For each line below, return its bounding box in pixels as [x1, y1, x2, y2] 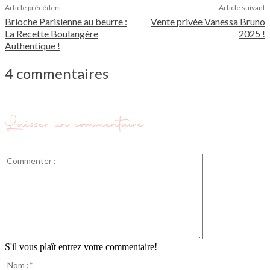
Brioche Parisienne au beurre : [5, 16, 127, 28]
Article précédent [5, 3, 61, 13]
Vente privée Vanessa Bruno [150, 16, 265, 28]
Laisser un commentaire [5, 111, 144, 136]
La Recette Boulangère [5, 28, 98, 40]
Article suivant [218, 3, 265, 13]
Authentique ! [5, 40, 60, 52]
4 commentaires [5, 64, 108, 83]
